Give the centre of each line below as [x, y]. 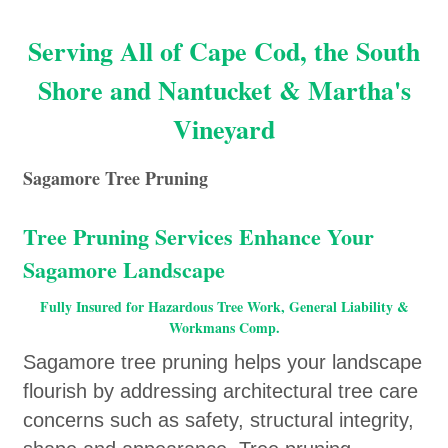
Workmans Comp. [224, 327]
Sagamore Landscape [124, 269]
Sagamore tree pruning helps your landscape [222, 361]
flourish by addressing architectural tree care [220, 390]
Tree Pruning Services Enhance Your [198, 236]
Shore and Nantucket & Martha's [224, 90]
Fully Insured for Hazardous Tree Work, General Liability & [224, 306]
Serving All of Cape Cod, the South [224, 51]
